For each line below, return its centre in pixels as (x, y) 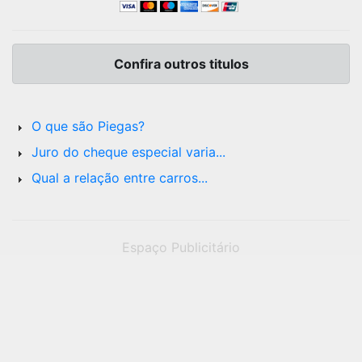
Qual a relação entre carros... (120, 177)
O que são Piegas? (88, 126)
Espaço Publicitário (181, 247)
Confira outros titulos (181, 63)
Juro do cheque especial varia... (128, 152)
